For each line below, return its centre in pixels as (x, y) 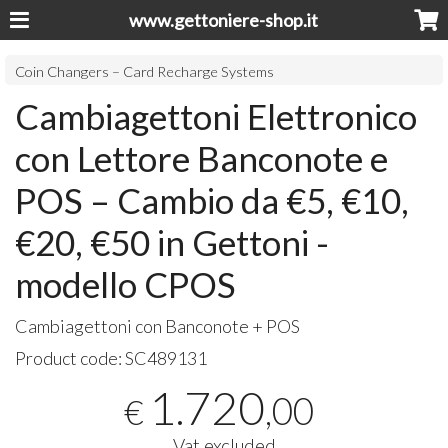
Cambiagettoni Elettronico (216, 116)
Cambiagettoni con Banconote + (141, 326)
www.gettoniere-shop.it (224, 20)
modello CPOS (126, 284)
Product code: (70, 358)
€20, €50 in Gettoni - (172, 242)
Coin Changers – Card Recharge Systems (145, 72)
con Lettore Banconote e (202, 158)
